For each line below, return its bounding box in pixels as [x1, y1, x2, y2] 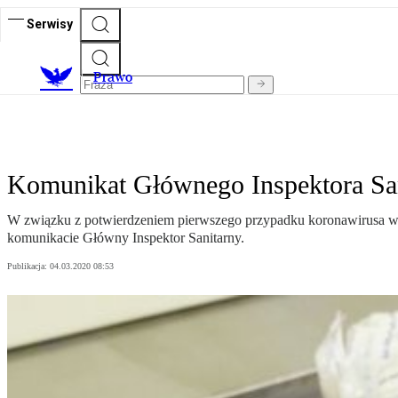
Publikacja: [7, 261, 50, 272]
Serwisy [27, 16, 73, 31]
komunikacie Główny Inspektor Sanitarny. [7, 230, 244, 246]
